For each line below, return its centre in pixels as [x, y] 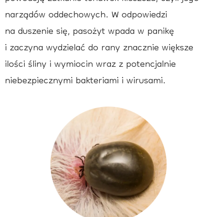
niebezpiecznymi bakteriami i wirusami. [85, 82]
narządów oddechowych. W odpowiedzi [86, 16]
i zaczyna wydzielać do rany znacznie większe [99, 49]
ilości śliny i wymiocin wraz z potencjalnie [90, 65]
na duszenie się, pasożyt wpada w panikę [89, 32]
